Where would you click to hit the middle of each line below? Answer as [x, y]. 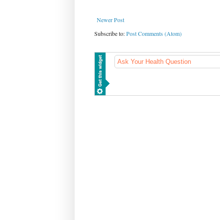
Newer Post [110, 20]
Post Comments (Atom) [154, 34]
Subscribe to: [110, 34]
